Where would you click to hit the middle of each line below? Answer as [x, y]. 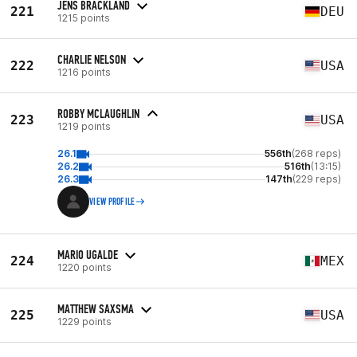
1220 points [84, 267]
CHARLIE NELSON [92, 59]
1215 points [84, 18]
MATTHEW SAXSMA [96, 308]
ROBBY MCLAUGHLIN [98, 114]
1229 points [84, 321]
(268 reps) [316, 153]
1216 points [84, 72]
